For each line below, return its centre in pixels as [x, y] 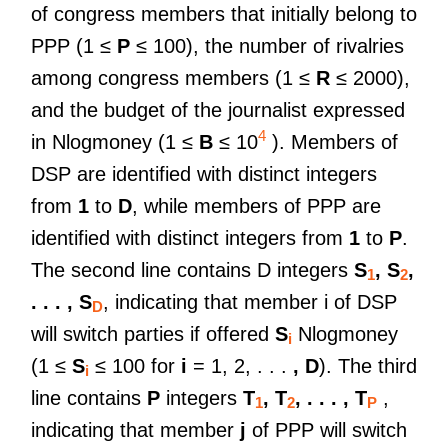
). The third [368, 365]
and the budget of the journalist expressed [218, 109]
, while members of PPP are [256, 205]
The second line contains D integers [192, 269]
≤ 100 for [135, 365]
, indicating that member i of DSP [250, 301]
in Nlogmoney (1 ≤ [115, 141]
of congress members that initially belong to [224, 13]
